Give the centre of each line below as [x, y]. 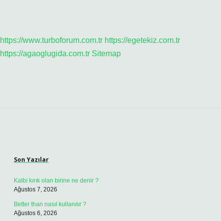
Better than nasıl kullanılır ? [50, 204]
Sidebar [40, 140]
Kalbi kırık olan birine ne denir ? [56, 181]
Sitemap [106, 54]
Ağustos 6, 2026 [36, 213]
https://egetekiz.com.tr [142, 40]
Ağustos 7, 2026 [36, 189]
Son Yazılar [31, 160]
